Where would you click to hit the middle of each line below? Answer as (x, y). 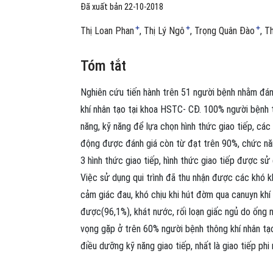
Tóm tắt (103, 66)
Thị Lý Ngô (164, 30)
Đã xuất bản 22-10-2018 (122, 7)
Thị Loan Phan (107, 30)
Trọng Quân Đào (225, 30)
